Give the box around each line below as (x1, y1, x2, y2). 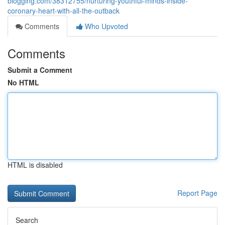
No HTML (8, 77, 39, 87)
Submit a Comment (8, 65, 72, 75)
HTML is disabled (8, 160, 63, 170)
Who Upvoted (83, 21, 128, 31)
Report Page (177, 188, 217, 198)
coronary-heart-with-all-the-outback (8, 6, 120, 16)
